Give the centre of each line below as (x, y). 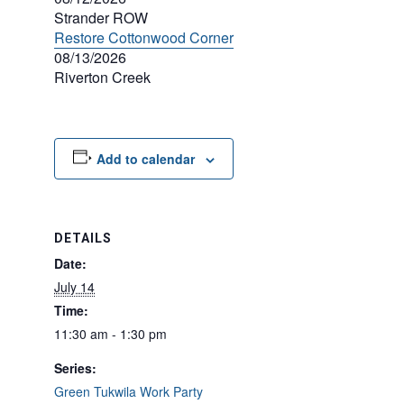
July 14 (74, 287)
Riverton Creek (102, 77)
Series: (75, 368)
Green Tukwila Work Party (129, 391)
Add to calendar (145, 159)
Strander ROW (101, 18)
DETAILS (83, 238)
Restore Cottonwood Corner (144, 37)
